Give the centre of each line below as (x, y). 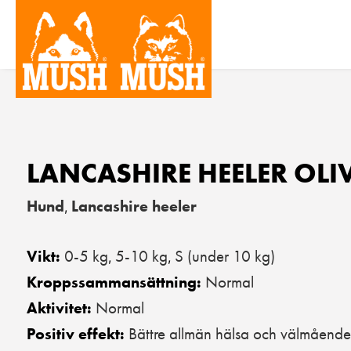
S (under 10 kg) (225, 256)
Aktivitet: (61, 308)
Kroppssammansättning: (116, 282)
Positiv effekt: (78, 334)
